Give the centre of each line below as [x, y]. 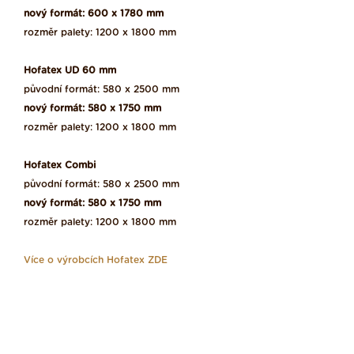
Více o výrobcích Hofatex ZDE [96, 260]
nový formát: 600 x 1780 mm [94, 14]
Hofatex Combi [60, 166]
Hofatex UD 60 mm [70, 71]
